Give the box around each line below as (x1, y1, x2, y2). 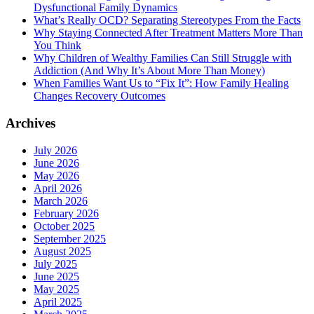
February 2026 (34, 207, 99, 219)
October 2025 (34, 219, 95, 232)
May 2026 (34, 169, 79, 182)
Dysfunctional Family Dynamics (34, 1, 177, 14)
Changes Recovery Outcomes (34, 90, 165, 102)
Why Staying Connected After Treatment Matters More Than (34, 27, 303, 39)
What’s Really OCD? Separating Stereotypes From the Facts (34, 14, 301, 27)
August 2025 (34, 245, 91, 257)
